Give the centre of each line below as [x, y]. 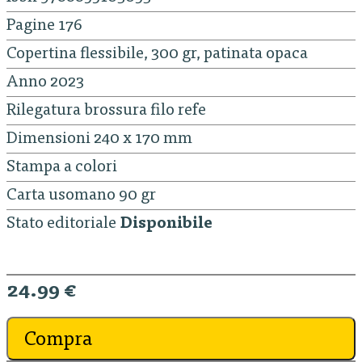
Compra [58, 341]
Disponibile [166, 224]
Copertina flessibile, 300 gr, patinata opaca [157, 55]
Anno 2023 [45, 83]
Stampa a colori [62, 168]
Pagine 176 [44, 26]
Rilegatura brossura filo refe [106, 111]
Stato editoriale [63, 224]
